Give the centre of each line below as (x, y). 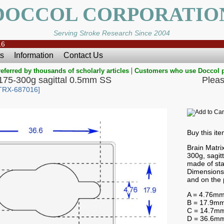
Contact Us (83, 55)
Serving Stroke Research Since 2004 (112, 33)
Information (33, 55)
